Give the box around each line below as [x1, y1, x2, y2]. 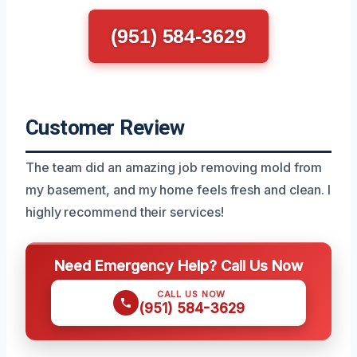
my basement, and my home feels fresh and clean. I [25, 182, 331, 198]
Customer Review [25, 116, 185, 139]
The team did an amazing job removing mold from [25, 159, 323, 175]
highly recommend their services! [25, 204, 224, 220]
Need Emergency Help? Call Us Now [54, 257, 303, 274]
